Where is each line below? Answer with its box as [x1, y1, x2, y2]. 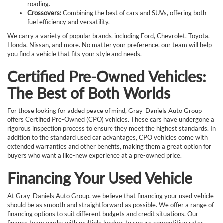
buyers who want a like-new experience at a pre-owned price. [7, 151, 182, 159]
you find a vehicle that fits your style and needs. [7, 49, 142, 58]
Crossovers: [27, 8, 61, 17]
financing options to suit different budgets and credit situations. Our [7, 209, 198, 218]
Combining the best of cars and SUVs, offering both [61, 8, 206, 17]
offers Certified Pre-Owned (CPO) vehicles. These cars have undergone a [7, 115, 214, 123]
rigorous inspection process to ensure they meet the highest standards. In [7, 124, 216, 132]
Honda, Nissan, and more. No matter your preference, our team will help [7, 40, 212, 49]
